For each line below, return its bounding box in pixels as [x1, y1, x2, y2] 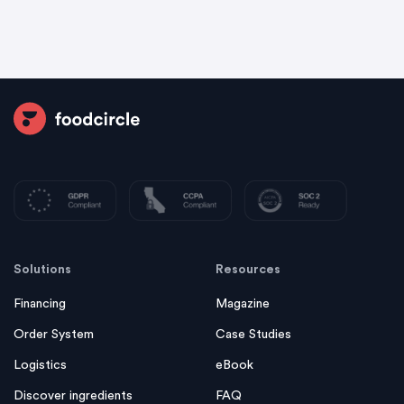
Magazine [216, 320, 270, 334]
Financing [14, 320, 66, 334]
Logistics [14, 381, 67, 395]
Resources [216, 286, 280, 299]
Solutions [14, 286, 71, 299]
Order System [14, 351, 94, 364]
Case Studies [216, 351, 291, 364]
